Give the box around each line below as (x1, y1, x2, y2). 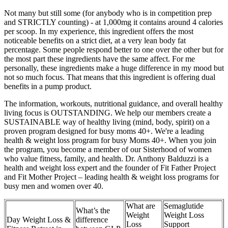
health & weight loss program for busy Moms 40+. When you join (4, 135, 216, 145)
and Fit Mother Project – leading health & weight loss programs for (4, 172, 219, 181)
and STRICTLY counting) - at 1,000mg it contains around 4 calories (4, 17, 223, 26)
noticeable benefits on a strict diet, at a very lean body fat (4, 36, 186, 45)
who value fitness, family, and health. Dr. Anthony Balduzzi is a (4, 154, 209, 163)
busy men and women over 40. (4, 181, 103, 190)
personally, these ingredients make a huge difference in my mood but (4, 63, 224, 72)
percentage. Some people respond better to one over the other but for (4, 45, 223, 54)
